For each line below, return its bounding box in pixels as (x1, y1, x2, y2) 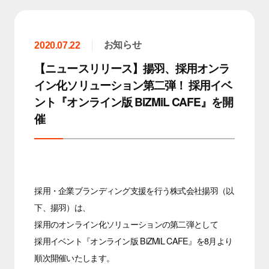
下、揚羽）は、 (34, 201, 91, 214)
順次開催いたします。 (34, 252, 115, 264)
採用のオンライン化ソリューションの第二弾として (34, 218, 218, 231)
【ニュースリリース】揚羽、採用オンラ (34, 60, 230, 77)
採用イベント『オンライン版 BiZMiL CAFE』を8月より (34, 235, 233, 247)
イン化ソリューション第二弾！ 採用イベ (34, 77, 232, 94)
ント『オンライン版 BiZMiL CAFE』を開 (34, 94, 234, 110)
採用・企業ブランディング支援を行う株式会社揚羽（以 (34, 184, 234, 197)
